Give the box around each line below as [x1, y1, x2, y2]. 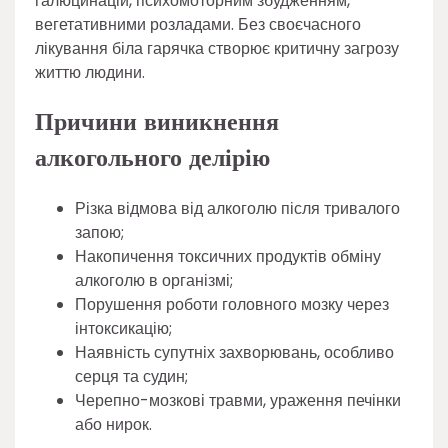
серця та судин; [75, 364, 188, 388]
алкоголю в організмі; [75, 268, 233, 292]
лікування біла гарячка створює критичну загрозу [35, 36, 399, 60]
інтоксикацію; [75, 316, 172, 340]
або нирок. [75, 412, 152, 436]
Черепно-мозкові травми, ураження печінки [75, 388, 401, 412]
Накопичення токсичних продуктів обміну [75, 244, 381, 268]
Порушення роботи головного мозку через [75, 292, 389, 316]
